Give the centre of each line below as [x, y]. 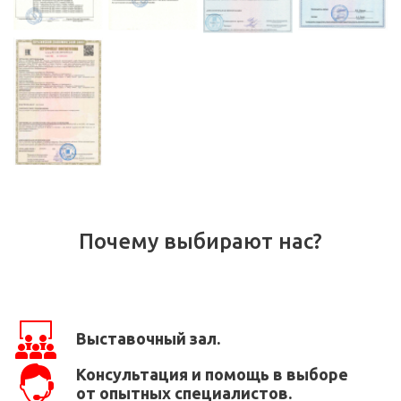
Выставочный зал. [148, 339]
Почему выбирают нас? [200, 241]
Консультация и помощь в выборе [212, 374]
